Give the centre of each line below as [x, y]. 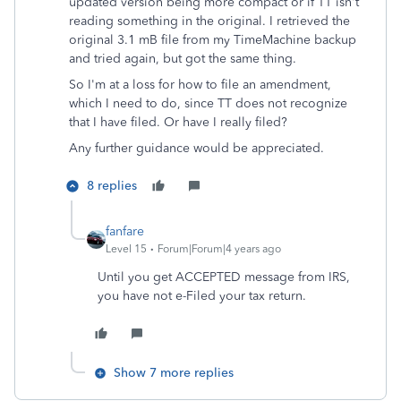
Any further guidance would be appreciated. [196, 148]
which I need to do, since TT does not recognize [208, 103]
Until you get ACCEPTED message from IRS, [224, 277]
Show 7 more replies [174, 373]
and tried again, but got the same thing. [183, 59]
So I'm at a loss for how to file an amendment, [200, 85]
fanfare [125, 231]
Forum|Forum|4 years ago [219, 249]
